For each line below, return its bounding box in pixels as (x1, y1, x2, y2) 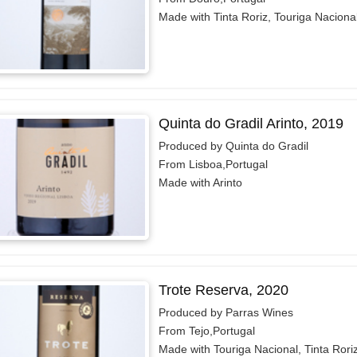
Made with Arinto (158, 176, 242, 190)
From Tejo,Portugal (158, 324, 255, 337)
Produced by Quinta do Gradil (158, 139, 308, 153)
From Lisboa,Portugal (158, 158, 268, 171)
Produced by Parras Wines (158, 305, 293, 319)
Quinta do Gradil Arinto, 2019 (158, 116, 343, 132)
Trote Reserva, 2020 (158, 281, 288, 298)
